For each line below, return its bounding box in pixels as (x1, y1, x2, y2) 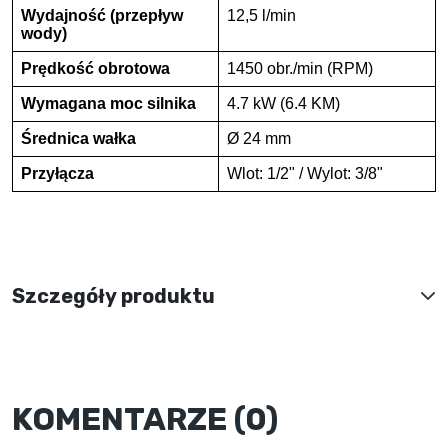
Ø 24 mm (227, 130, 291, 147)
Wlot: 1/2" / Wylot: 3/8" (227, 165, 383, 182)
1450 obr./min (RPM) (227, 60, 373, 77)
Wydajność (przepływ (21, 7, 183, 24)
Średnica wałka (21, 130, 136, 147)
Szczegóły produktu (12, 284, 215, 308)
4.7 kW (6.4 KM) (227, 95, 340, 112)
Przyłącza (21, 165, 94, 182)
